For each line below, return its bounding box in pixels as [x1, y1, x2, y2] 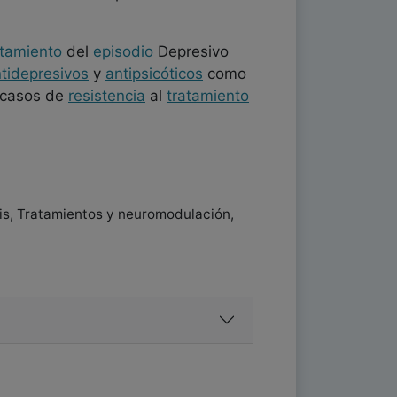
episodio [93, 43, 153, 60]
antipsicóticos [105, 65, 203, 82]
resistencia [68, 87, 145, 105]
